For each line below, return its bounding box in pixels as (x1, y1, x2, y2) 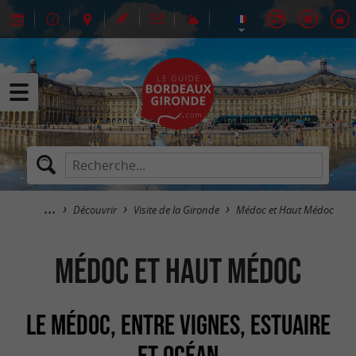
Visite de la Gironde (133, 203, 219, 217)
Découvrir (73, 203, 117, 217)
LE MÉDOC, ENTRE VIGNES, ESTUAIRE (25, 308, 331, 340)
